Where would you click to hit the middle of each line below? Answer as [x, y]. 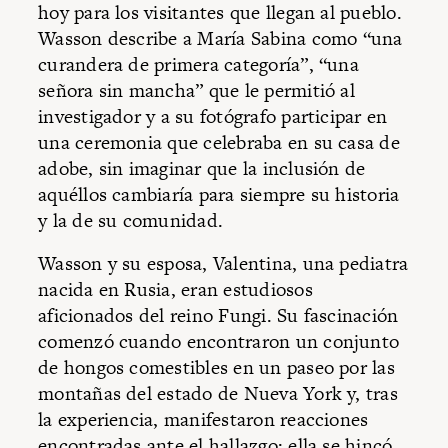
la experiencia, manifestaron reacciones [203, 420]
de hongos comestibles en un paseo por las [216, 368]
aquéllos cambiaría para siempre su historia [219, 194]
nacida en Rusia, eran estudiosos [175, 290]
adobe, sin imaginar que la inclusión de [202, 168]
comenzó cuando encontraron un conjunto [219, 342]
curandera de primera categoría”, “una [198, 64]
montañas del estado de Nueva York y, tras [218, 394]
